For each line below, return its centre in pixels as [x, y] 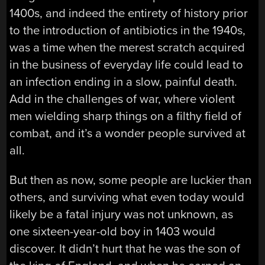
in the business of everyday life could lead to [127, 65]
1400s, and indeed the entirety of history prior [129, 14]
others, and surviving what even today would [127, 197]
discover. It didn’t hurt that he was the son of [125, 248]
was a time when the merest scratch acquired [127, 48]
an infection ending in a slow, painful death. [124, 82]
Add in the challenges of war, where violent [122, 99]
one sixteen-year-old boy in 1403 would [113, 231]
